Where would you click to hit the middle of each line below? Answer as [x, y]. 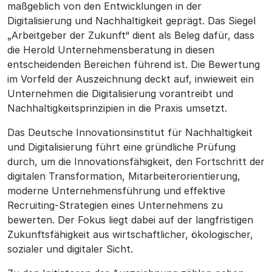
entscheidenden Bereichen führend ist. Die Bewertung [134, 64]
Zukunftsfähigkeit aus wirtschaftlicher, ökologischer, [130, 234]
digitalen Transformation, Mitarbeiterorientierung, [124, 176]
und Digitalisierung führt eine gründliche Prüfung [121, 147]
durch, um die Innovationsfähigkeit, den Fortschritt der [136, 161]
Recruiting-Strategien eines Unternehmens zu [115, 205]
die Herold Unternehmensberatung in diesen [111, 49]
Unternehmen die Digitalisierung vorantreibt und [120, 93]
